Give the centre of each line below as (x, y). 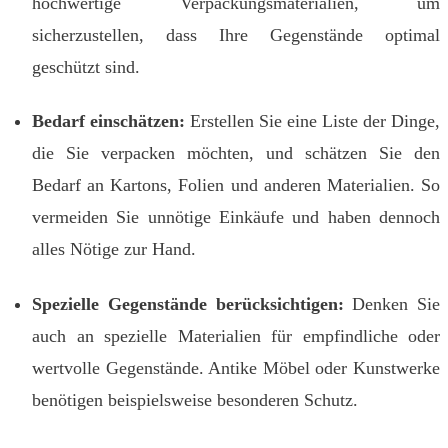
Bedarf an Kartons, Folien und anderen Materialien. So (236, 185)
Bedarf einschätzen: (108, 121)
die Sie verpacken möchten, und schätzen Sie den (236, 153)
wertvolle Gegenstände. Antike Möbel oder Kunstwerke (236, 367)
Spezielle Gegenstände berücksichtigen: (188, 303)
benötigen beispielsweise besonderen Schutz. (195, 399)
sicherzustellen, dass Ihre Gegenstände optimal (236, 35)
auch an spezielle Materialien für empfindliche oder (236, 335)
